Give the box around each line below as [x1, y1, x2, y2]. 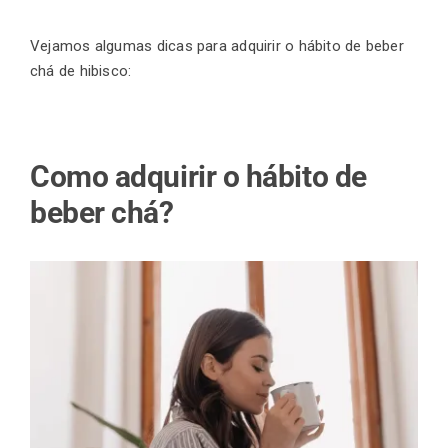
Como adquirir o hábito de [30, 159, 367, 195]
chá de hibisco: [30, 62, 132, 81]
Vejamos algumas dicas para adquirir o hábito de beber [30, 37, 404, 56]
